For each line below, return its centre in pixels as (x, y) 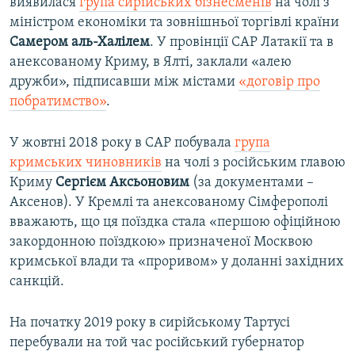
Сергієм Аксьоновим (124, 182)
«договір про (279, 82)
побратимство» (58, 101)
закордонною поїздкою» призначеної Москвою (161, 242)
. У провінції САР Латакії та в (242, 42)
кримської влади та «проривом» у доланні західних (177, 261)
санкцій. (37, 281)
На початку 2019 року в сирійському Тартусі (150, 323)
